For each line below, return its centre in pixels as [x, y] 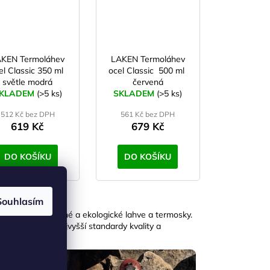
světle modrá [28, 82]
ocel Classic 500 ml [148, 71]
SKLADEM [135, 94]
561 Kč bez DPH [148, 115]
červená [148, 82]
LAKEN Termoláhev [148, 59]
